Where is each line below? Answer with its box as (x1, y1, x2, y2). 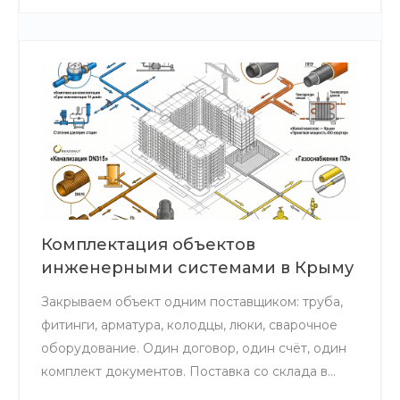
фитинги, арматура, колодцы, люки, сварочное (41, 316, 337, 333)
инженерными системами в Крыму (41, 257, 354, 278)
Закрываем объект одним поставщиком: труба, (41, 293, 343, 310)
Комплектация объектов (41, 234, 255, 254)
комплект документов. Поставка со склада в (41, 362, 328, 379)
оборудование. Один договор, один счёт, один (41, 339, 346, 356)
